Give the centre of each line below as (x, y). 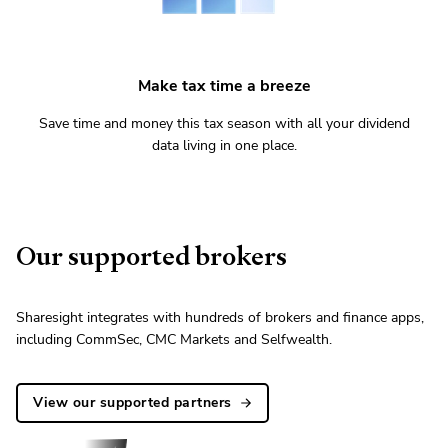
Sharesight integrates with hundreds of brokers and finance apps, (220, 317)
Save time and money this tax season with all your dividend (224, 123)
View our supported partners (132, 402)
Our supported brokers (151, 255)
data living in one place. (224, 145)
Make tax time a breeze (224, 85)
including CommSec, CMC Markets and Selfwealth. (174, 339)
